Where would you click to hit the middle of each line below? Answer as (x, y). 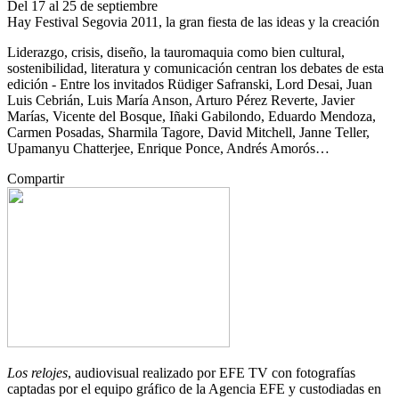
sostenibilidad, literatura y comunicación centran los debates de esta (195, 68)
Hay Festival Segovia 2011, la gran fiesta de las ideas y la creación (193, 22)
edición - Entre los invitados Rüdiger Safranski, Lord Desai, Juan (190, 84)
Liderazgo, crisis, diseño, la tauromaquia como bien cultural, (176, 52)
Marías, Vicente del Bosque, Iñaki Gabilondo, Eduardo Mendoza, (191, 116)
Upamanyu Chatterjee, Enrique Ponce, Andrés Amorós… (168, 148)
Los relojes (37, 373)
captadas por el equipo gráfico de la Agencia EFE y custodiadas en (194, 389)
